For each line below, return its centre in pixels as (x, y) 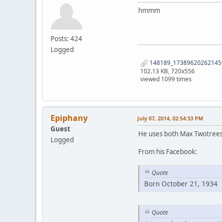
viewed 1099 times (166, 79)
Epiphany (69, 118)
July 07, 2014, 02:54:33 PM (170, 118)
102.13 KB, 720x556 (167, 71)
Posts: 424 (66, 38)
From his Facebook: (168, 151)
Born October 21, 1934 (181, 184)
